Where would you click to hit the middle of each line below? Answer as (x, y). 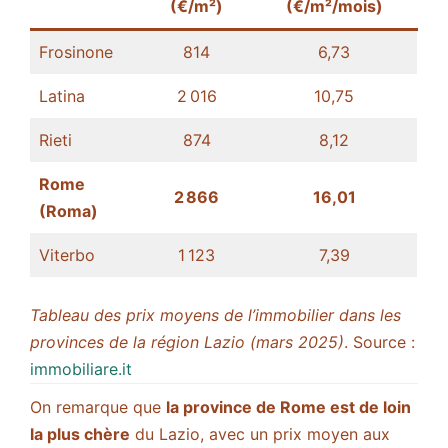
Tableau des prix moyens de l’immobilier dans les (215, 315)
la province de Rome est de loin (288, 407)
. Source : (379, 342)
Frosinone (76, 52)
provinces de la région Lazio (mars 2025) (187, 342)
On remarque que (98, 407)
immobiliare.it (81, 369)
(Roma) (68, 211)
